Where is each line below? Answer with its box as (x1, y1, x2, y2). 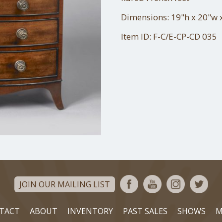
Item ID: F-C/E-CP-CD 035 (121, 31, 217, 42)
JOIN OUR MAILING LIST (19, 178, 110, 190)
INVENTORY (67, 206, 113, 217)
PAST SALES (122, 206, 167, 217)
